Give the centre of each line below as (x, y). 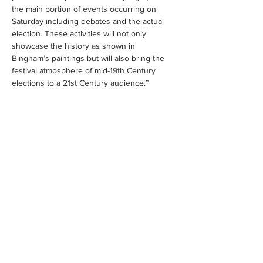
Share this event (53, 149)
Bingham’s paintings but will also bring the (89, 58)
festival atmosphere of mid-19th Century (85, 70)
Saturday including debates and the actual (89, 21)
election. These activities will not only (80, 33)
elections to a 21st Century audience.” (80, 83)
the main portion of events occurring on (85, 9)
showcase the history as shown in (75, 46)
